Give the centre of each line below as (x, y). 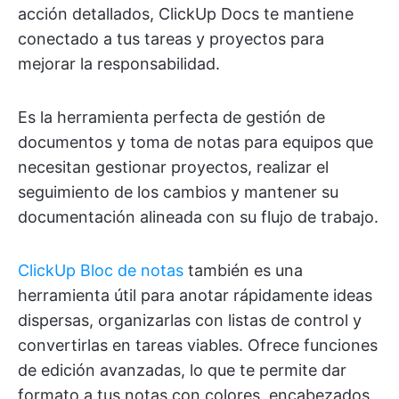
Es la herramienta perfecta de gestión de (171, 117)
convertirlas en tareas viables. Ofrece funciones (198, 345)
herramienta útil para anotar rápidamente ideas (195, 295)
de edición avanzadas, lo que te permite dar (182, 370)
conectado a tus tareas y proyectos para (171, 38)
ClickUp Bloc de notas (101, 270)
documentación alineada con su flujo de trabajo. (198, 216)
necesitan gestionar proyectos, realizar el (173, 167)
